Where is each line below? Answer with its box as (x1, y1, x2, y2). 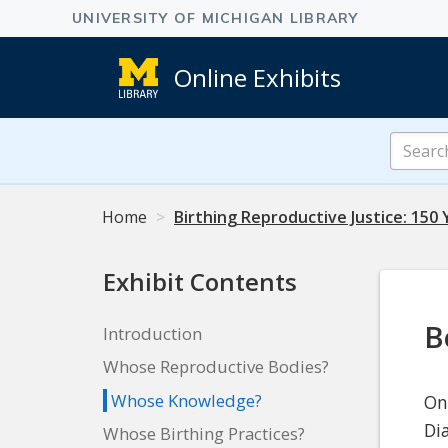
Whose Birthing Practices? (103, 422, 305, 446)
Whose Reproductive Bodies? (103, 355, 329, 379)
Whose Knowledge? (111, 388, 263, 412)
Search (389, 131, 440, 154)
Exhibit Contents (103, 265, 297, 299)
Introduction (103, 321, 202, 345)
